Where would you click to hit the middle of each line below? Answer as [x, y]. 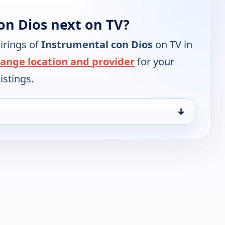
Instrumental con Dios [97, 45]
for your [154, 62]
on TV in [173, 45]
